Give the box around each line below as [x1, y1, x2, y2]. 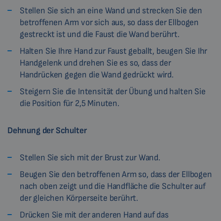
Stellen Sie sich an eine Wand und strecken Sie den [20, 5, 203, 16]
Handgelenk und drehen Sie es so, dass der [20, 58, 171, 69]
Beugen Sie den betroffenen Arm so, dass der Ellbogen [20, 169, 212, 180]
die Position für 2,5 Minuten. [20, 98, 119, 109]
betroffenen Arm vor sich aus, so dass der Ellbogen [20, 17, 199, 28]
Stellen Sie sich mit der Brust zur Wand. [20, 152, 160, 163]
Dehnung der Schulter [7, 125, 87, 136]
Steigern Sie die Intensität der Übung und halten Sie [20, 86, 206, 97]
